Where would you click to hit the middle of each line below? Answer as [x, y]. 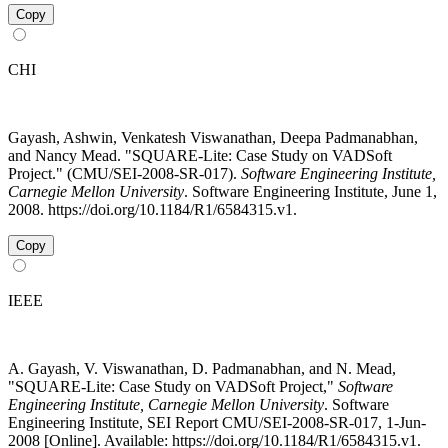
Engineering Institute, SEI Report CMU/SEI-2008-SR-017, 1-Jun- [217, 423]
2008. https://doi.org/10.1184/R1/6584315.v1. [152, 210]
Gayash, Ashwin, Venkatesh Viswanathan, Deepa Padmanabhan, [213, 138]
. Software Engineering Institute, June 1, [310, 192]
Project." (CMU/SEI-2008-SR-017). [124, 174]
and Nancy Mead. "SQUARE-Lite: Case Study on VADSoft [200, 156]
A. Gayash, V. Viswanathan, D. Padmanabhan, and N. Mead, [202, 369]
